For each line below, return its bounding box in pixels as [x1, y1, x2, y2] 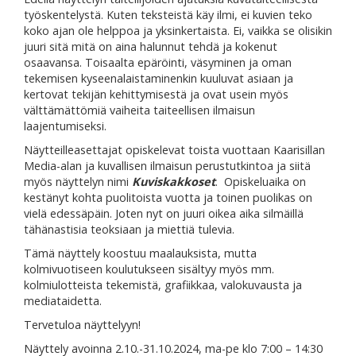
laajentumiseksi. [24, 118, 106, 134]
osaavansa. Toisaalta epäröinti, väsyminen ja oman [24, 55, 292, 71]
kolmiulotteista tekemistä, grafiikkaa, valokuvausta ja [24, 277, 302, 293]
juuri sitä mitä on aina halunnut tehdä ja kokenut [24, 39, 277, 55]
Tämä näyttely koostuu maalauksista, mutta [24, 246, 257, 261]
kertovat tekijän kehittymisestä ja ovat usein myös [24, 87, 288, 103]
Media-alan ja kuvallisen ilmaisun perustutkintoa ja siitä [24, 158, 311, 174]
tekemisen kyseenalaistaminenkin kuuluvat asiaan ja [24, 71, 293, 87]
